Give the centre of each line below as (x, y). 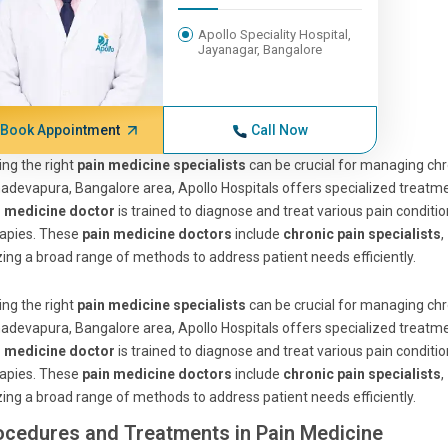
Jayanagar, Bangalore (260, 49)
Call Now (279, 130)
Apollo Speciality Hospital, (275, 34)
